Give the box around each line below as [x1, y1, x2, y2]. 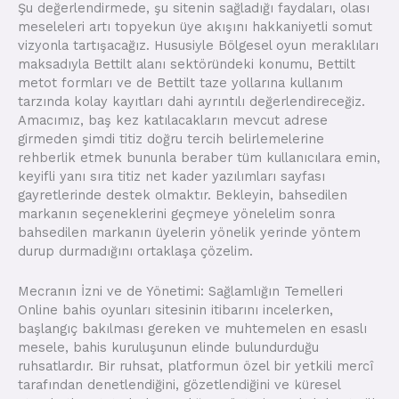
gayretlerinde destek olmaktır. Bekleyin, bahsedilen [18, 187, 347, 204]
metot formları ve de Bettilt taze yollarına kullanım [18, 75, 343, 92]
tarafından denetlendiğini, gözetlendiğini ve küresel [18, 376, 340, 393]
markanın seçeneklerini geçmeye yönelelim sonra [18, 206, 335, 223]
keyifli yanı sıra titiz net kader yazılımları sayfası [18, 168, 325, 185]
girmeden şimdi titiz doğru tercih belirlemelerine [18, 131, 324, 148]
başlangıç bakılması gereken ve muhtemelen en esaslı [18, 320, 367, 337]
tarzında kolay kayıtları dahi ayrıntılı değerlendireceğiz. [18, 94, 365, 110]
